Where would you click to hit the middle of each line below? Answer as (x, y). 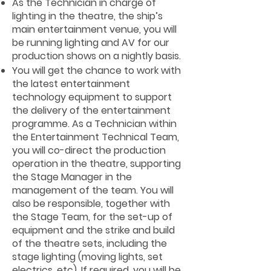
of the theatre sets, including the (90, 243)
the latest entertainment (71, 84)
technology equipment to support (92, 97)
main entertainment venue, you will (94, 29)
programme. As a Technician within (94, 124)
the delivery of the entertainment (91, 110)
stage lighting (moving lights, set (87, 257)
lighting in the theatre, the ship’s (87, 16)
